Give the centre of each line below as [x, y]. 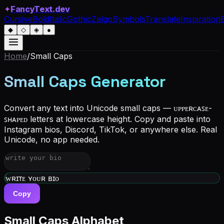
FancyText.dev [40, 9]
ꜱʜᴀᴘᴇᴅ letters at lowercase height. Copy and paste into [107, 119]
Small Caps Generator [85, 82]
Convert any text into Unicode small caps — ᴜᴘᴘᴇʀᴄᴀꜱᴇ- [108, 108]
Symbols [129, 19]
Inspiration [200, 19]
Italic [58, 19]
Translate [163, 19]
